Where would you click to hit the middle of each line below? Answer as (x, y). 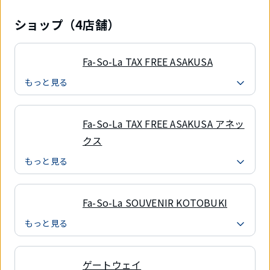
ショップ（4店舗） (67, 25)
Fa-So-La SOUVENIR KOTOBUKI (155, 203)
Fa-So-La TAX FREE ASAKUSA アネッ (164, 124)
